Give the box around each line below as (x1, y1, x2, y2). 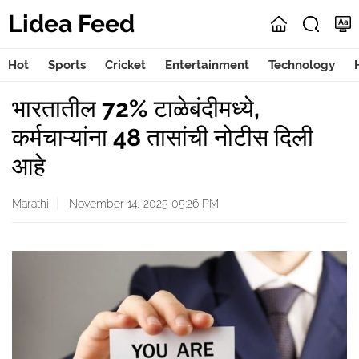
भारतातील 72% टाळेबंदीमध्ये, (12, 95, 260, 123)
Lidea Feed (8, 10, 135, 38)
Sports (48, 58, 86, 72)
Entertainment (165, 58, 249, 72)
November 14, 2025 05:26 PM (66, 197, 219, 210)
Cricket (105, 58, 146, 72)
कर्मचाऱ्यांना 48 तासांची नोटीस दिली (12, 123, 313, 151)
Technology (268, 58, 335, 72)
